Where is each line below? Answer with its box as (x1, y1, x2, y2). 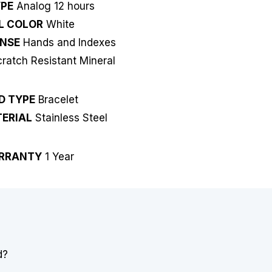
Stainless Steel (32, 111, 108, 124)
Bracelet (35, 93, 79, 106)
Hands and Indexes (19, 36, 116, 49)
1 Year (42, 150, 75, 163)
